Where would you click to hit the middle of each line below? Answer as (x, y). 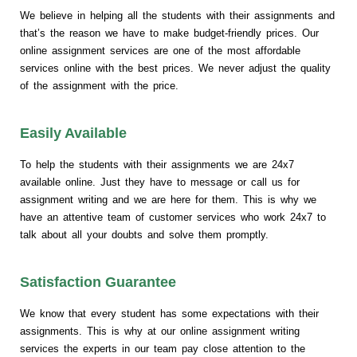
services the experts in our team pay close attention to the (163, 349)
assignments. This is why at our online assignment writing (160, 331)
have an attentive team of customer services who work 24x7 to (173, 218)
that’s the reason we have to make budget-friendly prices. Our (169, 33)
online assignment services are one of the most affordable (160, 51)
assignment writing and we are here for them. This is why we (168, 200)
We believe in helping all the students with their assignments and (177, 16)
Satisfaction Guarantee (98, 282)
